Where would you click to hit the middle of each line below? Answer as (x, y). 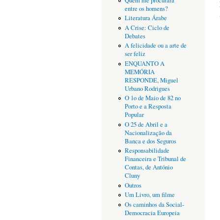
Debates (135, 36)
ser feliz (135, 54)
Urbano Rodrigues (147, 88)
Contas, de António (149, 167)
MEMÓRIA (139, 72)
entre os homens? (146, 8)
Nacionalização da (148, 133)
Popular (134, 115)
